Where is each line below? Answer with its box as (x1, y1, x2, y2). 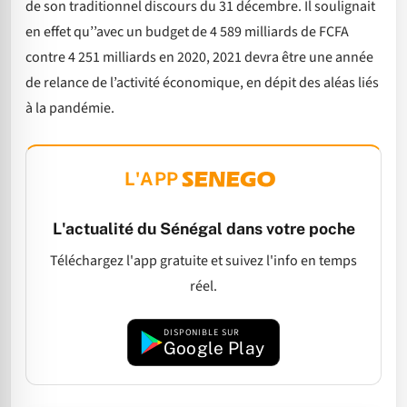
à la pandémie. (25, 97, 114, 118)
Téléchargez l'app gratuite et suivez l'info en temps (50, 251, 357, 272)
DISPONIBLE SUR (163, 326, 240, 340)
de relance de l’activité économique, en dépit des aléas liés (25, 72, 379, 93)
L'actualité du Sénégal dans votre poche (52, 219, 355, 239)
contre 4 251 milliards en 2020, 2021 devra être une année (25, 46, 373, 67)
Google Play (163, 338, 265, 359)
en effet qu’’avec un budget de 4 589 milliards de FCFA (25, 21, 349, 42)
